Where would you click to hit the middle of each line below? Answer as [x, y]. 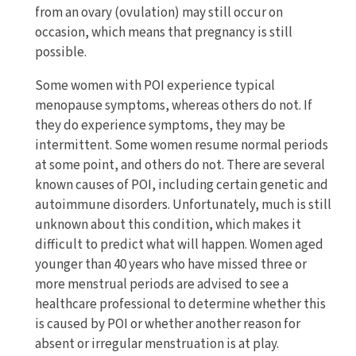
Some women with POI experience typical [155, 86]
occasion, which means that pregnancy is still [163, 33]
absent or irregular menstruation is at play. [159, 344]
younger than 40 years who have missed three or [170, 265]
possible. [62, 53]
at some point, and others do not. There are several [180, 166]
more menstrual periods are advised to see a [161, 285]
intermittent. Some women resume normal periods [181, 146]
